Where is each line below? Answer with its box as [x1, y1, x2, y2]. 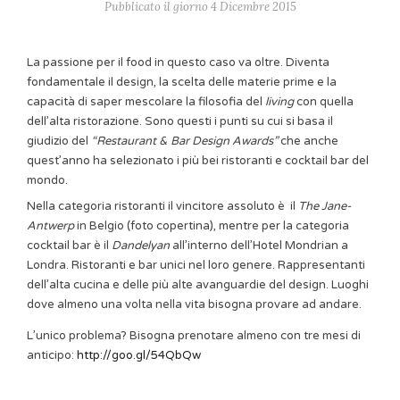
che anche [278, 134, 338, 148]
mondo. [27, 173, 68, 187]
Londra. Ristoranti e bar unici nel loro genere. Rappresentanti [27, 257, 365, 272]
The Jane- [298, 198, 351, 213]
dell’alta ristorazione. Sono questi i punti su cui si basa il [27, 114, 333, 129]
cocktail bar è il [27, 237, 112, 253]
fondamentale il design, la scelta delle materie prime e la [27, 75, 337, 89]
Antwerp [27, 218, 77, 233]
